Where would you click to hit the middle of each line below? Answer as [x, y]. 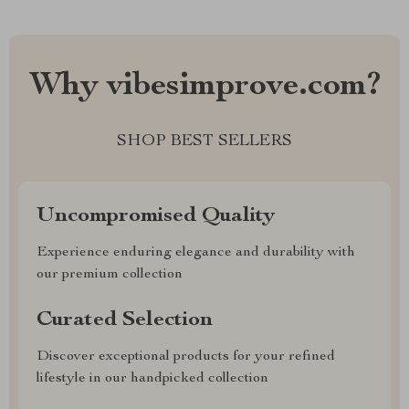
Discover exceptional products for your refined [186, 357]
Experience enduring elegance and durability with [196, 253]
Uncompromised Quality [156, 216]
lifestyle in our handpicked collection [152, 379]
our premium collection [110, 275]
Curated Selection [125, 320]
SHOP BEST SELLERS [204, 142]
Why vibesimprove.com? [204, 87]
